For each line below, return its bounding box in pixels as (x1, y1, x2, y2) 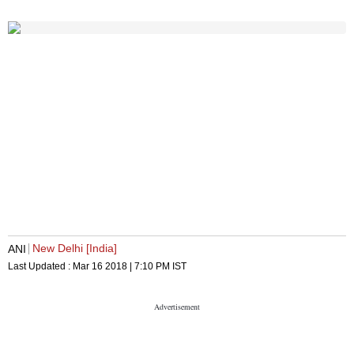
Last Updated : (8, 261, 73, 273)
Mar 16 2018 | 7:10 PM (73, 261, 170, 273)
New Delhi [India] (32, 242, 117, 255)
